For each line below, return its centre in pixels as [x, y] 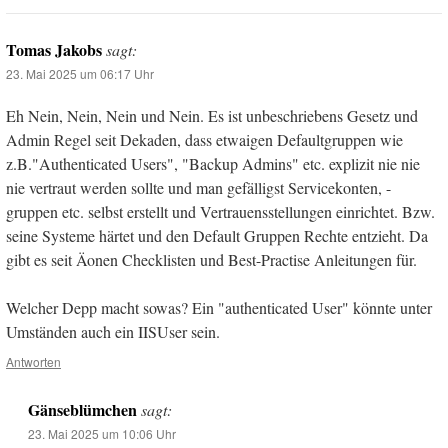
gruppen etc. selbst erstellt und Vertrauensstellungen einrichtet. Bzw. [220, 212]
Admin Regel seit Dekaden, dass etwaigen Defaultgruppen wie [204, 140]
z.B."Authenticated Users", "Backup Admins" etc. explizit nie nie [213, 164]
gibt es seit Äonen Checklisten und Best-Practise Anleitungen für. [211, 260]
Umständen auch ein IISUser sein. [113, 332]
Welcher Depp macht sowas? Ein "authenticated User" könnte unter [219, 308]
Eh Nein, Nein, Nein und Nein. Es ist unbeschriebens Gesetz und [212, 116]
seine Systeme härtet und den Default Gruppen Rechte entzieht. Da [217, 236]
